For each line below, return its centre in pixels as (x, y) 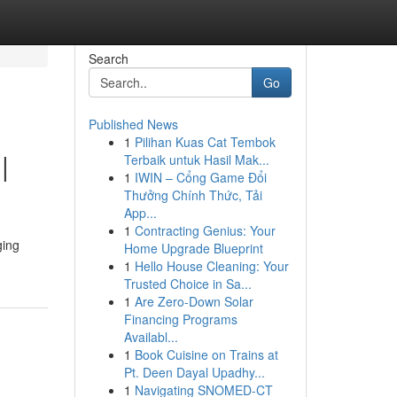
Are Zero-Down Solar (194, 301)
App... (140, 213)
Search (108, 58)
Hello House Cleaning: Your (211, 266)
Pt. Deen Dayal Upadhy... (194, 372)
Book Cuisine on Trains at (206, 354)
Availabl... (151, 337)
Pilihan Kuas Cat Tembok (205, 142)
